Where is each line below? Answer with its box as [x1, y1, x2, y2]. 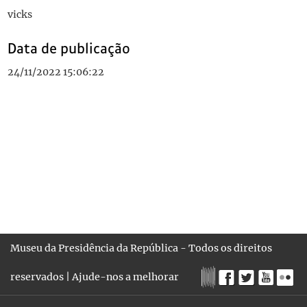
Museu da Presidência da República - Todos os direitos [10, 242, 272, 254]
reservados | [10, 271, 72, 283]
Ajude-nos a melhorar [72, 271, 179, 283]
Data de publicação [7, 40, 130, 58]
